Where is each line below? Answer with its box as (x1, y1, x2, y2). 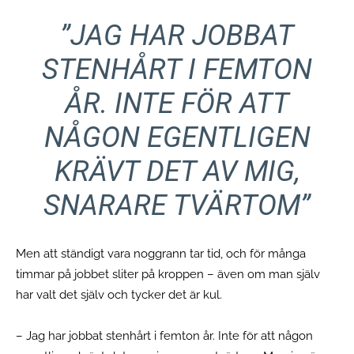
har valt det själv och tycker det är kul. (16, 287, 225, 302)
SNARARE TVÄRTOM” (43, 188, 311, 222)
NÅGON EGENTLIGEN (43, 120, 311, 154)
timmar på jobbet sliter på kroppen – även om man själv (16, 266, 320, 281)
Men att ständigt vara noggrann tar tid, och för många (16, 246, 306, 261)
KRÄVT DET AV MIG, (54, 154, 300, 188)
